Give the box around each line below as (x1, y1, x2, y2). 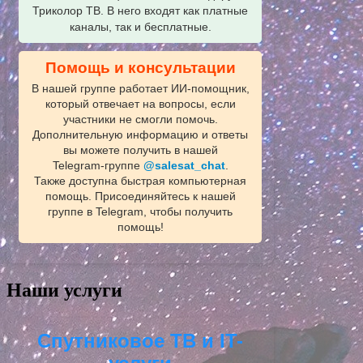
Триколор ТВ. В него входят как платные (32, 4, 248, 18)
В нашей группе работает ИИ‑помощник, (31, 83, 250, 96)
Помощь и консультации (45, 59, 236, 77)
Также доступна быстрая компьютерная (34, 175, 246, 188)
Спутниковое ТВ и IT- (37, 329, 243, 352)
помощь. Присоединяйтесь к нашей (45, 190, 236, 203)
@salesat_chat (143, 160, 225, 173)
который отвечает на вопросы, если (45, 98, 236, 111)
